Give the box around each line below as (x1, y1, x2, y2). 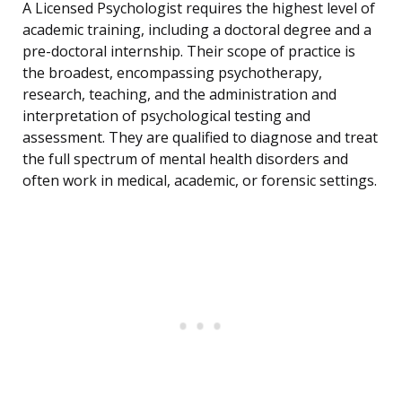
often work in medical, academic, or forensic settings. (22, 170, 377, 191)
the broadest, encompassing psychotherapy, (22, 63, 322, 83)
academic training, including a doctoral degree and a (22, 20, 371, 40)
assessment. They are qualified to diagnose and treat (22, 127, 378, 148)
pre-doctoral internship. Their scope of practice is (22, 41, 355, 62)
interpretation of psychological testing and (22, 106, 310, 127)
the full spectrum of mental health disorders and (22, 149, 348, 170)
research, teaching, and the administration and (22, 84, 336, 105)
